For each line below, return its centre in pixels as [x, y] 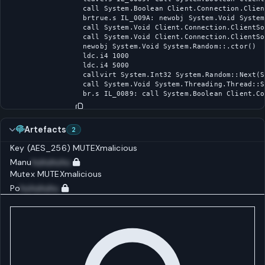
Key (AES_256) [40, 148]
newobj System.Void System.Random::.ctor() [170, 46]
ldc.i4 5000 [106, 65]
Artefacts [46, 130]
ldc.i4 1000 [106, 55]
